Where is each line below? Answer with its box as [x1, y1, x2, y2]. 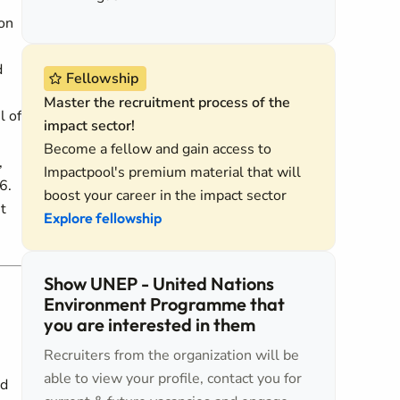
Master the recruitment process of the [44, 93, 290, 112]
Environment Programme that [44, 293, 285, 315]
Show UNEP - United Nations [44, 272, 274, 295]
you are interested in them [44, 313, 255, 336]
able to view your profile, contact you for [44, 369, 302, 388]
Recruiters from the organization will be [44, 346, 299, 365]
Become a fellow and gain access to [44, 139, 271, 159]
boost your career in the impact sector [44, 186, 287, 205]
